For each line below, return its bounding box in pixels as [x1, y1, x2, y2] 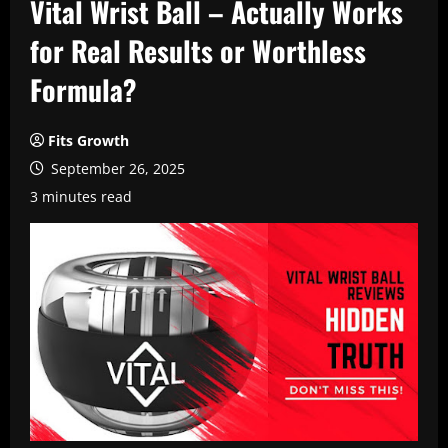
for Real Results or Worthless [30, 30, 366, 71]
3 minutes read [30, 187, 132, 206]
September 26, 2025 [47, 159, 185, 178]
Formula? [30, 69, 137, 110]
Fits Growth [48, 131, 129, 150]
